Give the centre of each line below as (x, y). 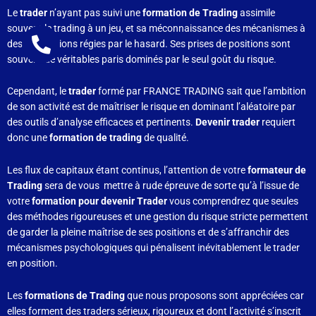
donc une (27, 138)
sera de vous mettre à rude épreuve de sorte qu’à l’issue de (172, 186)
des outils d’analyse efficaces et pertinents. (101, 122)
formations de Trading (74, 296)
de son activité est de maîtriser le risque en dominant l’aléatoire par (151, 107)
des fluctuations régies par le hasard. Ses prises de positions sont (149, 43)
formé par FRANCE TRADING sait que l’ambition (202, 91)
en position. (32, 263)
